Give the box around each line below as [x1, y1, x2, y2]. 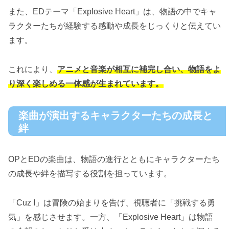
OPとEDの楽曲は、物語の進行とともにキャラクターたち [8, 155, 220, 164]
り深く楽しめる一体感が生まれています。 [8, 79, 164, 88]
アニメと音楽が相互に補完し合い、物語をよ [57, 64, 221, 74]
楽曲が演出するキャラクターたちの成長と [18, 109, 213, 121]
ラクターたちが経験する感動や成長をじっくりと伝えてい [8, 21, 221, 31]
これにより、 [8, 64, 57, 74]
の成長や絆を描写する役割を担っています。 [8, 169, 172, 178]
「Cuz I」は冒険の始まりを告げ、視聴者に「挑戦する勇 [8, 198, 215, 207]
